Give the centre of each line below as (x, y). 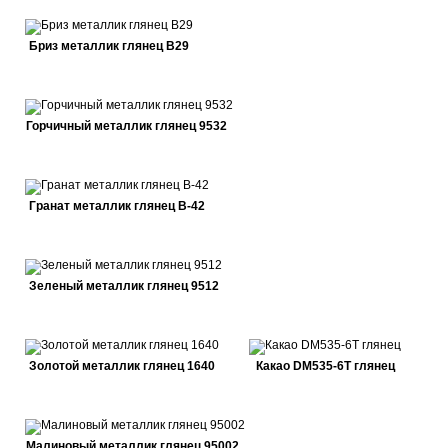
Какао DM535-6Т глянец (325, 366)
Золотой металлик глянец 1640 (122, 366)
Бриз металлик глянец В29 (109, 46)
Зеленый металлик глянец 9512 (123, 286)
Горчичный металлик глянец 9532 (126, 126)
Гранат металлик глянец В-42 (117, 206)
